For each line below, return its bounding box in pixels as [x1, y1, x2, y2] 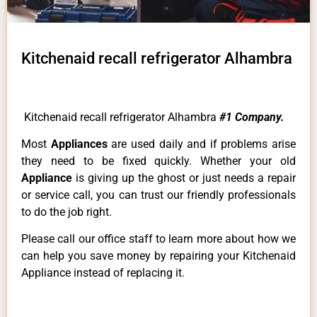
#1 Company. [219, 110, 284, 124]
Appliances [50, 137, 112, 151]
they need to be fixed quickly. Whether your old [21, 154, 296, 168]
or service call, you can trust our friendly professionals [21, 188, 296, 202]
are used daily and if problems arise [111, 137, 296, 151]
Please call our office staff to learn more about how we [21, 232, 296, 246]
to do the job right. [21, 205, 112, 219]
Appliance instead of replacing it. [21, 266, 185, 280]
